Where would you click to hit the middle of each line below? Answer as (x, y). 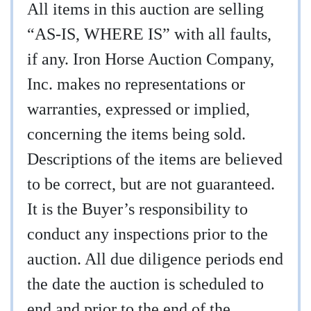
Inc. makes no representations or (136, 84)
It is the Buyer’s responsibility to (137, 209)
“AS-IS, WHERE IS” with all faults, (149, 34)
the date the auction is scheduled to (145, 284)
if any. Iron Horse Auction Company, (151, 59)
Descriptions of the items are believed (155, 159)
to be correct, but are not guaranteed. (151, 184)
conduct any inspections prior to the (148, 234)
